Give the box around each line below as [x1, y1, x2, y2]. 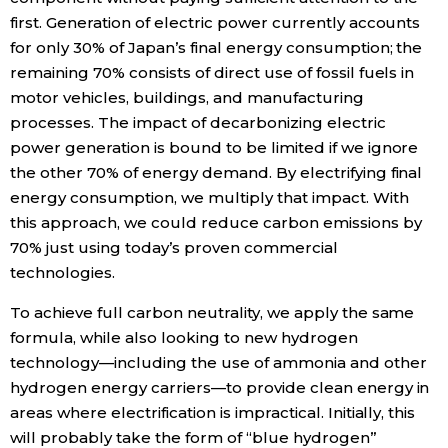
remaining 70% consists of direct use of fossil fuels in [10, 63, 415, 83]
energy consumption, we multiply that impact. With [10, 188, 409, 208]
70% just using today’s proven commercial [10, 238, 338, 258]
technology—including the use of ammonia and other [10, 353, 427, 373]
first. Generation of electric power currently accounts [10, 13, 421, 33]
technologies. [10, 263, 115, 283]
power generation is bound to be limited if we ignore [10, 138, 419, 158]
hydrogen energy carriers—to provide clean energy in [10, 378, 430, 398]
